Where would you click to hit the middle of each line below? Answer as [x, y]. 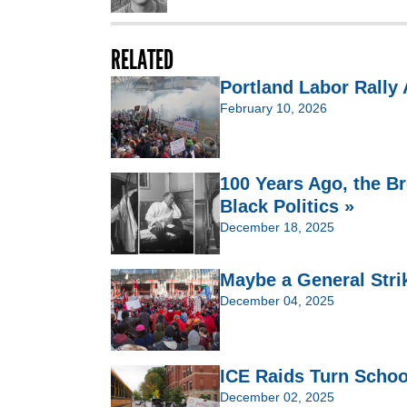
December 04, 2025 [277, 301]
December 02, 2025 [277, 397]
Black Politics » [287, 207]
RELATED [142, 60]
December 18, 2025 [277, 228]
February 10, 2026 [273, 109]
